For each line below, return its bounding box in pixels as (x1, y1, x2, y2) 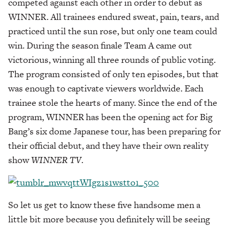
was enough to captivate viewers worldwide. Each (8, 81, 203, 95)
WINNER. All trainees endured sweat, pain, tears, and (8, 10, 219, 23)
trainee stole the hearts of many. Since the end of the (8, 96, 217, 109)
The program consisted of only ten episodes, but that (8, 67, 219, 80)
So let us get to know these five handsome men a (8, 198, 200, 211)
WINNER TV (31, 153, 81, 166)
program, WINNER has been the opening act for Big (8, 110, 213, 123)
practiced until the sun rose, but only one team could (8, 24, 217, 37)
